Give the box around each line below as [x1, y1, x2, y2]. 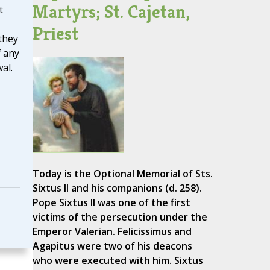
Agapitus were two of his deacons [32, 239, 192, 253]
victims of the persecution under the [32, 210, 207, 224]
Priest [32, 22, 78, 45]
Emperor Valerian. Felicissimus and [32, 225, 192, 239]
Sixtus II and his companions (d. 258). [32, 181, 202, 195]
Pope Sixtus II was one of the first [32, 196, 190, 210]
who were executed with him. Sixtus [32, 254, 203, 268]
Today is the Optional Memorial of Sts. [32, 167, 213, 181]
